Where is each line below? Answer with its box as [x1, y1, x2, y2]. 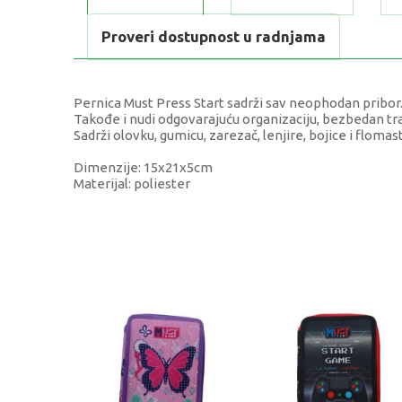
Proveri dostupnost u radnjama [101, 28, 326, 46]
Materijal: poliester [74, 176, 190, 192]
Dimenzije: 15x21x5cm [74, 160, 213, 176]
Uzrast [105, 370, 145, 386]
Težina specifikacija [105, 287, 225, 303]
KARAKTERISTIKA [105, 205, 212, 221]
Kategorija [105, 246, 170, 262]
